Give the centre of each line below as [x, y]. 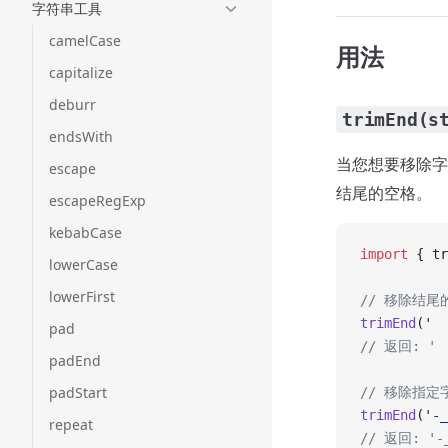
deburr [72, 104]
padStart [78, 392]
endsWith [81, 136]
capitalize [81, 72]
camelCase [85, 40]
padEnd [75, 360]
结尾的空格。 [384, 193]
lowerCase [83, 264]
